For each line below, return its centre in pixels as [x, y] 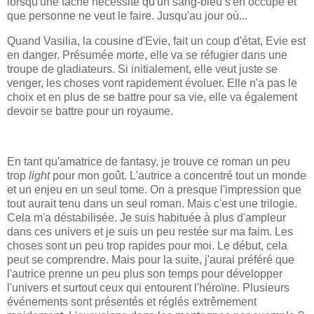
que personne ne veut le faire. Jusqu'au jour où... [129, 16]
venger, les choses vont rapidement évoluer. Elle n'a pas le [152, 83]
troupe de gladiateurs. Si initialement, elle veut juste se [142, 69]
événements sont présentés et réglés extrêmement [132, 301]
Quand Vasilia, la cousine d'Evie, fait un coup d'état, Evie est [156, 41]
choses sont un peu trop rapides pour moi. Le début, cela [147, 245]
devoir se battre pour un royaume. [90, 111]
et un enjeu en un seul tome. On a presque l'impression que [154, 189]
